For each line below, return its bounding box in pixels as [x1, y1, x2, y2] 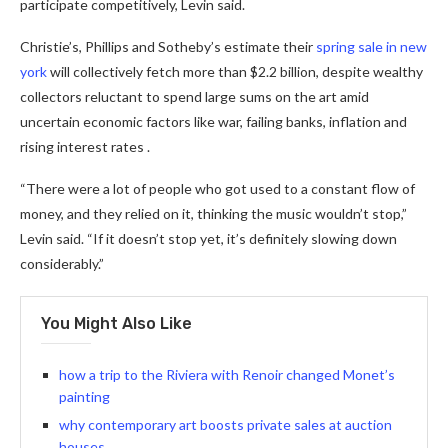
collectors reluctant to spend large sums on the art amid [20, 87, 369, 105]
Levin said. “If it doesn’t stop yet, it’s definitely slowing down [20, 229, 397, 247]
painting [59, 387, 110, 405]
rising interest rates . [20, 137, 150, 155]
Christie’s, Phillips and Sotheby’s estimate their [20, 37, 316, 55]
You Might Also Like [41, 313, 192, 333]
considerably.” [20, 254, 104, 272]
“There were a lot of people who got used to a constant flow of [20, 179, 415, 197]
